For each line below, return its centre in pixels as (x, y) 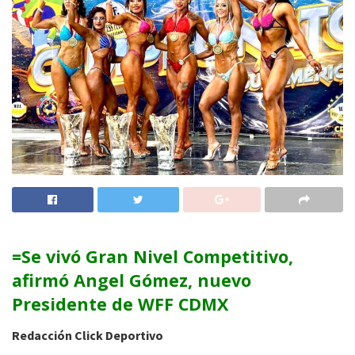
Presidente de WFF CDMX (120, 304)
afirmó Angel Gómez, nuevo (132, 281)
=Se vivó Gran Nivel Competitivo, (153, 257)
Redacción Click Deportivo (88, 335)
